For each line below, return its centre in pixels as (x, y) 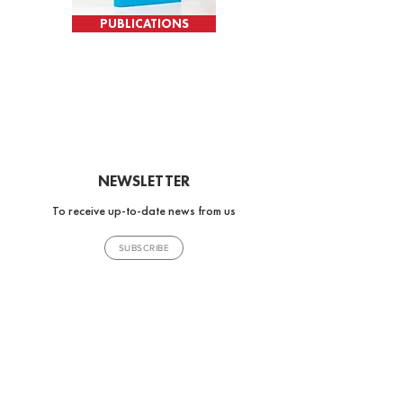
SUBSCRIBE (144, 248)
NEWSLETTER (144, 181)
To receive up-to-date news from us (144, 210)
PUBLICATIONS (144, 23)
